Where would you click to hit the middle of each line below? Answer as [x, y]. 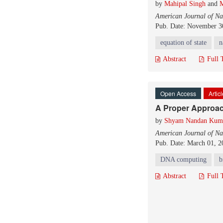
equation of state [183, 43]
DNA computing [183, 160]
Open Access [178, 93]
